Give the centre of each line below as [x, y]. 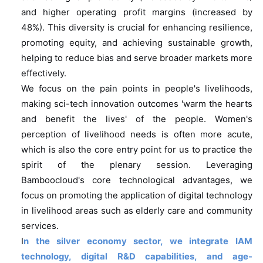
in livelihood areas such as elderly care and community [137, 211]
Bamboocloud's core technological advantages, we [137, 181]
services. [40, 226]
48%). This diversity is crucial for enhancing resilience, [137, 28]
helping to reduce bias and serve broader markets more [137, 58]
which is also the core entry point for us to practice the [137, 150]
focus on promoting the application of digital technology [137, 196]
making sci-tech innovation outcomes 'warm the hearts [137, 104]
